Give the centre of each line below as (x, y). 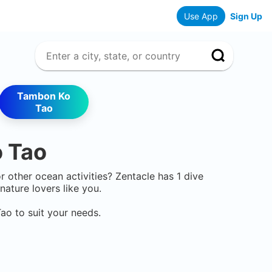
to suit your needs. (56, 213)
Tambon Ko (44, 96)
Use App (201, 16)
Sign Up (246, 16)
